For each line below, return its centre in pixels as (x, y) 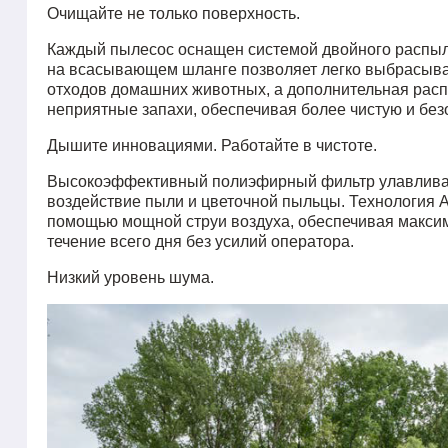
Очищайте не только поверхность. (173, 14)
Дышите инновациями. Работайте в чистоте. (212, 146)
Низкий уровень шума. (130, 278)
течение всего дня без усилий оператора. (200, 242)
